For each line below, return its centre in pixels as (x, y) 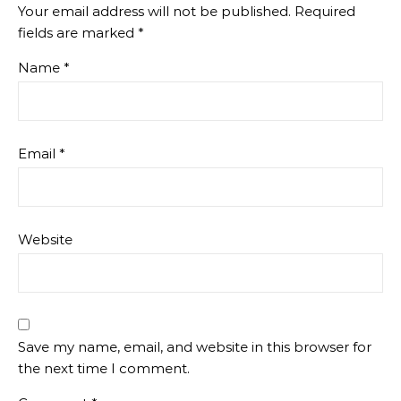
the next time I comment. (104, 369)
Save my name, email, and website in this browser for (195, 347)
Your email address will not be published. (154, 12)
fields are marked (78, 33)
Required (325, 12)
